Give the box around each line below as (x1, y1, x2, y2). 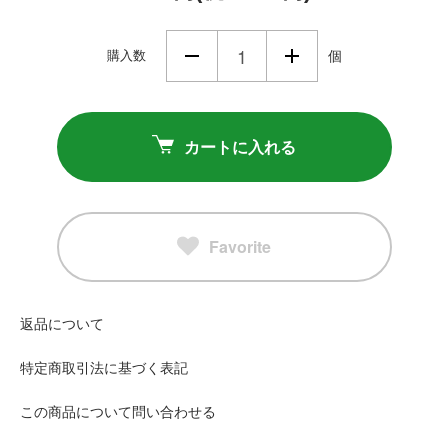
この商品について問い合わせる (20, 403, 216, 420)
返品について (20, 315, 104, 332)
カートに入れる (184, 134, 296, 158)
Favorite (209, 234, 271, 258)
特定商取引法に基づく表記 (20, 359, 188, 376)
